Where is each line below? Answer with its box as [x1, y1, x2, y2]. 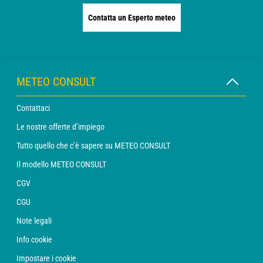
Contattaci [16, 103, 50, 113]
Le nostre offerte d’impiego [16, 122, 104, 131]
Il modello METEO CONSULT [16, 159, 106, 169]
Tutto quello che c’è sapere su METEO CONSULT [16, 140, 170, 150]
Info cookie [16, 234, 52, 244]
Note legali [16, 215, 52, 225]
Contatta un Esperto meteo [87, 12, 176, 22]
